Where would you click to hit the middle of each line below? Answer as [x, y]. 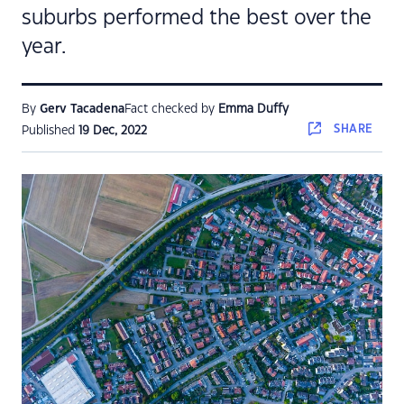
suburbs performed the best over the [197, 18]
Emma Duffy [253, 109]
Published [50, 131]
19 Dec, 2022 [113, 131]
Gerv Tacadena [82, 109]
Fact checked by [171, 109]
